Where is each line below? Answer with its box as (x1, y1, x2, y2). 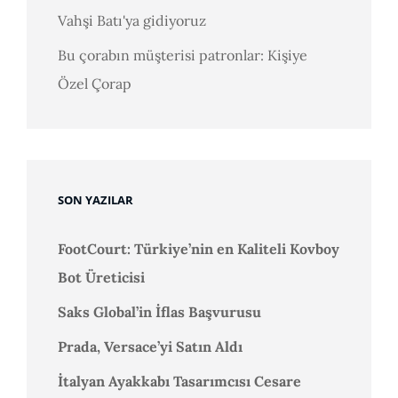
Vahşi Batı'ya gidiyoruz (58, 12, 206, 30)
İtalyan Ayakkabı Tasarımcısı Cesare (58, 372, 301, 391)
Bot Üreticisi (58, 268, 145, 287)
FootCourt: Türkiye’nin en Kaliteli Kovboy (58, 240, 339, 259)
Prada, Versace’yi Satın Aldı (58, 338, 243, 356)
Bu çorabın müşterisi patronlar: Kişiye (58, 46, 307, 65)
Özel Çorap (58, 75, 131, 93)
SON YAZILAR (58, 192, 133, 209)
